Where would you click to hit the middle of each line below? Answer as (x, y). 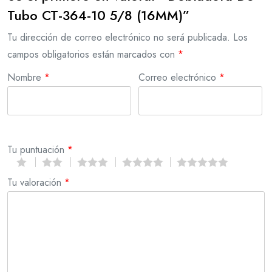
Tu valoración (36, 182)
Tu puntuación (37, 149)
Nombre (26, 77)
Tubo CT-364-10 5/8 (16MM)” (98, 15)
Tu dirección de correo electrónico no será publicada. (119, 37)
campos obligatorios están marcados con (93, 54)
